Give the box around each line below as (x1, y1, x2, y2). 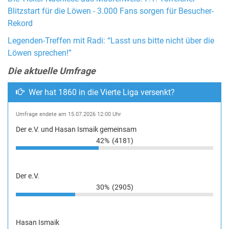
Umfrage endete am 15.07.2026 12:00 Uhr (16, 110, 121, 118)
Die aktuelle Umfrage (8, 65, 96, 76)
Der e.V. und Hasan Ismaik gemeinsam (16, 125, 136, 133)
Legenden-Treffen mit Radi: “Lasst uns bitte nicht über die (8, 36, 214, 45)
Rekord (8, 18, 33, 28)
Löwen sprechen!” (8, 48, 72, 58)
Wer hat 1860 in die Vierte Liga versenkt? (27, 87, 175, 97)
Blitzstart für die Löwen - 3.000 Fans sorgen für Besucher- (8, 6, 214, 16)
